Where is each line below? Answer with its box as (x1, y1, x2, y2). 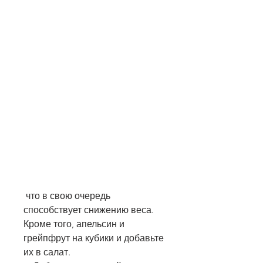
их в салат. (23, 247, 70, 258)
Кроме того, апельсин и (23, 218, 124, 230)
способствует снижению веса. (23, 204, 154, 216)
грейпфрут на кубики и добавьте (23, 232, 164, 244)
